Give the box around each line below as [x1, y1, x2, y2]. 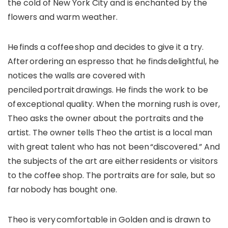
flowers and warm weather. [8, 11, 118, 23]
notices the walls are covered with [8, 69, 145, 81]
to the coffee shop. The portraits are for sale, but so [8, 169, 215, 181]
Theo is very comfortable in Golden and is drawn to [8, 213, 211, 225]
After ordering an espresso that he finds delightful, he [8, 55, 219, 67]
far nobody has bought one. [8, 183, 117, 195]
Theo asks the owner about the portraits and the [8, 112, 204, 124]
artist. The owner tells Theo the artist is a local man [8, 126, 212, 138]
